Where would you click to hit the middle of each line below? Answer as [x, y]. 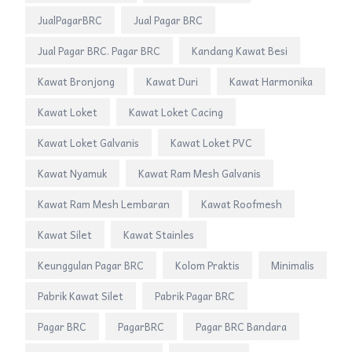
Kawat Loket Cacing [176, 112]
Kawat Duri [172, 82]
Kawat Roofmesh [242, 204]
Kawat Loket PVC [211, 143]
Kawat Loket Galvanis [88, 143]
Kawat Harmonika [271, 82]
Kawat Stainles [159, 235]
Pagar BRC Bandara [241, 327]
